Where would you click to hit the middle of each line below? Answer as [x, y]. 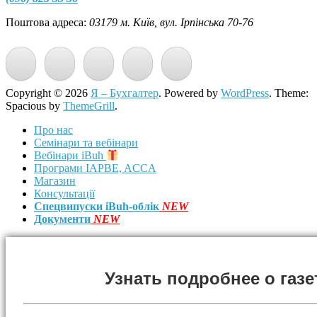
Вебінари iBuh [70, 155]
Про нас [53, 129]
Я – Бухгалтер [125, 93]
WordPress [245, 93]
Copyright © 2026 [48, 93]
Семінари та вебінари [86, 142]
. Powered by [190, 93]
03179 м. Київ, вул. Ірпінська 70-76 [171, 23]
